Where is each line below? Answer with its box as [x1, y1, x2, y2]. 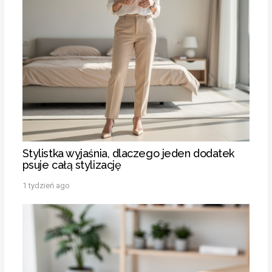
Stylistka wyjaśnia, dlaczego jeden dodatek [22, 146, 234, 160]
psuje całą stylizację [22, 158, 121, 171]
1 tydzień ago [22, 180, 70, 190]
